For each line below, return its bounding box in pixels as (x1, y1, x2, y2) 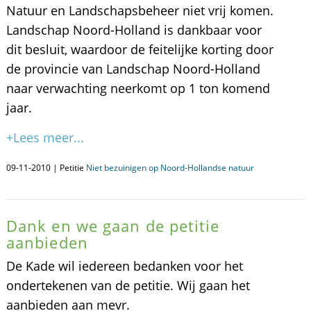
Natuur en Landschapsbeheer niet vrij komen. (6, 2, 274, 19)
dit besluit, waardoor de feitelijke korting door (6, 41, 274, 58)
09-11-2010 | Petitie (6, 162, 86, 174)
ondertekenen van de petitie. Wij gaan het (6, 277, 250, 294)
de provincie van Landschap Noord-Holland (6, 60, 260, 77)
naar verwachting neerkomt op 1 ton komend (6, 80, 270, 96)
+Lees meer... (6, 129, 84, 146)
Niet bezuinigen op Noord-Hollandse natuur (85, 162, 254, 174)
